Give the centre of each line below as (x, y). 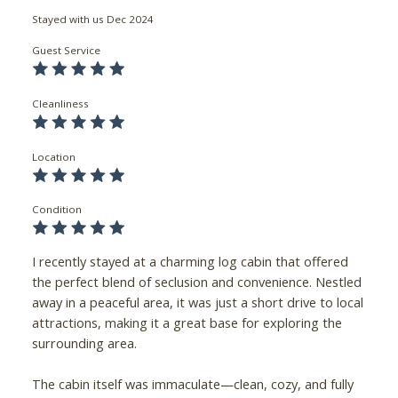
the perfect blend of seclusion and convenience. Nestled (196, 282)
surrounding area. (84, 343)
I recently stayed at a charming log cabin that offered (190, 261)
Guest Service (66, 51)
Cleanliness (60, 103)
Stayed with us (68, 19)
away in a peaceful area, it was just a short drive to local (197, 302)
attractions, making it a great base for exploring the (187, 322)
